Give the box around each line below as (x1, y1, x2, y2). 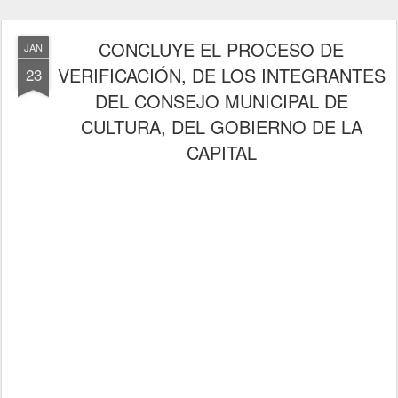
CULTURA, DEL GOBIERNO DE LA (80, 113, 362, 139)
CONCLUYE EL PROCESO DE (99, 36, 344, 62)
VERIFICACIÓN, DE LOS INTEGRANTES (57, 61, 386, 88)
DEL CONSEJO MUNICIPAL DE (94, 87, 348, 114)
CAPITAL (186, 139, 257, 165)
